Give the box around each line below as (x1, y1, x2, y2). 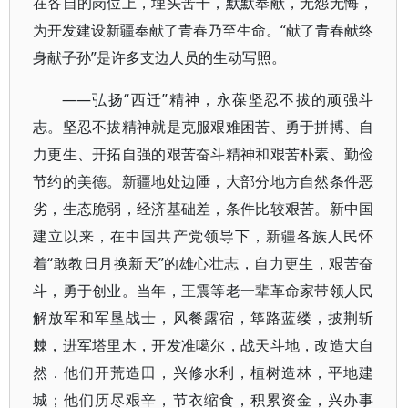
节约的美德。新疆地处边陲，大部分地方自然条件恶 (33, 171, 374, 191)
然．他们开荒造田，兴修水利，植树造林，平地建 (33, 362, 374, 382)
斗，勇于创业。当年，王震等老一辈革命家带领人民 (33, 280, 374, 301)
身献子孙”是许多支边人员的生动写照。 (33, 47, 286, 67)
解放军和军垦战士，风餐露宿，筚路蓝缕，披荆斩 (33, 308, 374, 328)
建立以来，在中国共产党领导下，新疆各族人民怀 (33, 226, 374, 246)
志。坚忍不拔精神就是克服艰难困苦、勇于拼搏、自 (33, 117, 374, 137)
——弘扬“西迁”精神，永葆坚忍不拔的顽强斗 (62, 89, 374, 109)
